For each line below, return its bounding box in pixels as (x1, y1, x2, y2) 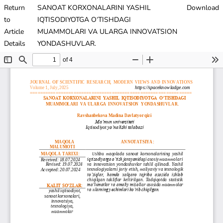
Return (4, 3, 25, 12)
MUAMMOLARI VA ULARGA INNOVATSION (37, 27, 178, 36)
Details (4, 39, 25, 48)
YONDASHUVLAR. (37, 39, 97, 48)
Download (187, 3, 219, 12)
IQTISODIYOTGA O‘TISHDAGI (37, 15, 131, 24)
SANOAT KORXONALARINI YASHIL (37, 3, 151, 12)
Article (4, 27, 24, 36)
